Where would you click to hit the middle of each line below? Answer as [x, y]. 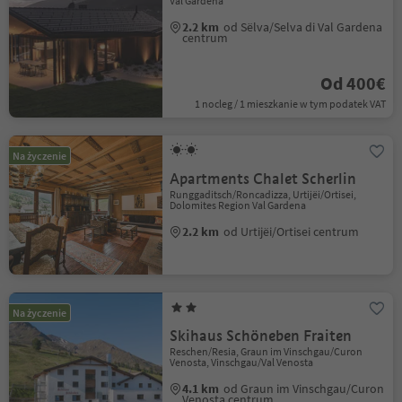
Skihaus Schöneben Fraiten [261, 336]
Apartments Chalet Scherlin [263, 179]
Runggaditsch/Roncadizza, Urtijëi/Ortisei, [263, 194]
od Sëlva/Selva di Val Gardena [303, 27]
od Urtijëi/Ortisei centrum [292, 232]
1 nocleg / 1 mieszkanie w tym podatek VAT [290, 104]
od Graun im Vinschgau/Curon [304, 389]
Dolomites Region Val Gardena [238, 205]
